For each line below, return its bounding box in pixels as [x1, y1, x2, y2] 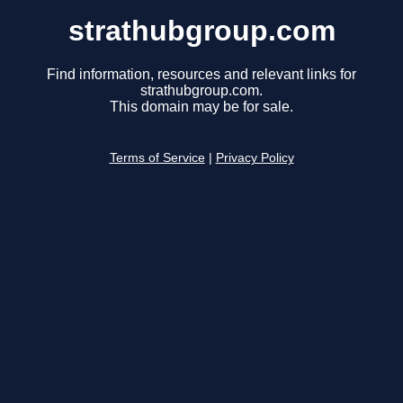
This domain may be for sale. [110, 99, 293, 115]
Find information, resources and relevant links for [47, 67, 356, 83]
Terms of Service [109, 151, 205, 166]
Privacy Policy [215, 151, 294, 166]
